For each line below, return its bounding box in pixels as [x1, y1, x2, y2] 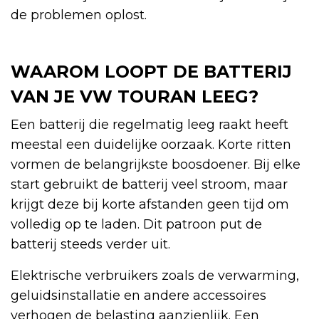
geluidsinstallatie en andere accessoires [11, 288, 266, 304]
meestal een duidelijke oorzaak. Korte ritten [11, 137, 291, 153]
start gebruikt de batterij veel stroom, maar [11, 177, 288, 193]
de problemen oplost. [11, 7, 147, 23]
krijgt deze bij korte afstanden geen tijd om [11, 197, 289, 213]
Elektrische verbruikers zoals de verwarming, [11, 268, 299, 284]
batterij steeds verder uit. [11, 236, 170, 253]
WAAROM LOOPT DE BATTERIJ [11, 61, 292, 83]
